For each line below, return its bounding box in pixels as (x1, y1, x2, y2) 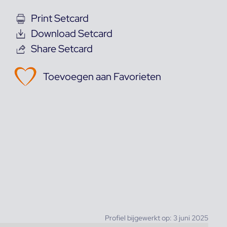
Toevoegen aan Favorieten (43, 69, 161, 83)
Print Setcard (30, 11, 89, 25)
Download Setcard (30, 26, 112, 40)
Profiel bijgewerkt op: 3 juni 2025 (104, 213, 208, 222)
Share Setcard (30, 42, 93, 55)
